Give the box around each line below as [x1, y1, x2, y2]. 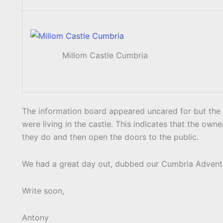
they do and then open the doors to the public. [22, 132, 199, 142]
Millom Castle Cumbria [62, 50, 148, 61]
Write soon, [22, 186, 64, 196]
